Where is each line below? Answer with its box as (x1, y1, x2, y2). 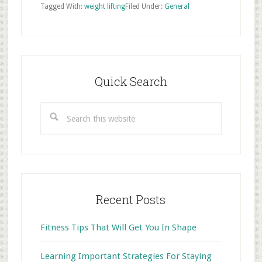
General (164, 2, 189, 11)
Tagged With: (40, 2, 84, 11)
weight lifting (84, 2, 125, 11)
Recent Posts (96, 192, 166, 207)
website (39, 132, 71, 142)
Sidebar (20, 70, 69, 88)
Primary (20, 53, 75, 72)
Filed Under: (125, 2, 164, 11)
